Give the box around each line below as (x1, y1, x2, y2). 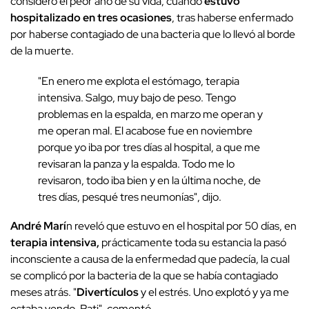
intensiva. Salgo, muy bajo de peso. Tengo (38, 90, 236, 106)
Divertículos (77, 285, 141, 300)
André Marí (10, 219, 66, 234)
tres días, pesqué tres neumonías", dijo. (38, 190, 221, 205)
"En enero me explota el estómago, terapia (38, 74, 239, 89)
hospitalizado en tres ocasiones (10, 10, 172, 26)
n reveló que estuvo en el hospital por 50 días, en (66, 219, 297, 234)
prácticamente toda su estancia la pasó (101, 235, 286, 250)
